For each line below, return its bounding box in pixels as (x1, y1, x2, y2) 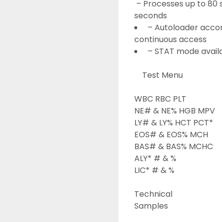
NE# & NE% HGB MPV (134, 105, 215, 116)
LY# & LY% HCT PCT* (134, 117, 213, 128)
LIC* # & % (134, 165, 174, 176)
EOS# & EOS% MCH (134, 129, 208, 140)
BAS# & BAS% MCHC (134, 141, 213, 152)
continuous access (134, 34, 207, 45)
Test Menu (142, 69, 185, 81)
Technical (134, 188, 172, 200)
